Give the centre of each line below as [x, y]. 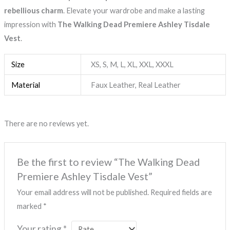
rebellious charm [33, 10]
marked [30, 206]
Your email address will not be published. [83, 192]
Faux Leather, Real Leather [136, 85]
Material [26, 85]
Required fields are [181, 192]
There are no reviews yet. [46, 124]
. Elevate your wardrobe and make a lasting [134, 10]
